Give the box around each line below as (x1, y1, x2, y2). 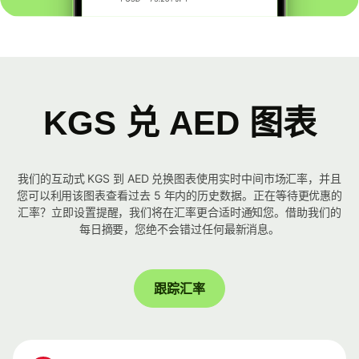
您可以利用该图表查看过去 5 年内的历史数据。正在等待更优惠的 (16, 188, 343, 203)
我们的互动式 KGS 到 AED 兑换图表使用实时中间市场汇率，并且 (17, 171, 342, 186)
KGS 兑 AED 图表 (42, 104, 317, 143)
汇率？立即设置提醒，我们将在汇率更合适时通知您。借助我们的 (18, 205, 341, 220)
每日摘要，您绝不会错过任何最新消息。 (79, 222, 280, 236)
